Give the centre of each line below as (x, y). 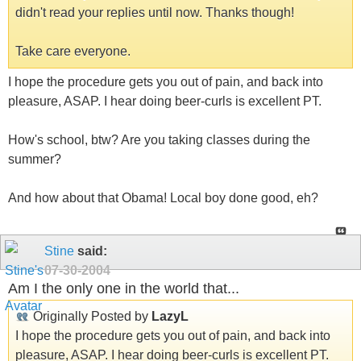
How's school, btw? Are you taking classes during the (159, 140)
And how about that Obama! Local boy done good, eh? (163, 198)
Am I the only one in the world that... (124, 288)
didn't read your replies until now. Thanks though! (155, 13)
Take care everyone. (73, 52)
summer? (35, 160)
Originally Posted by (91, 316)
